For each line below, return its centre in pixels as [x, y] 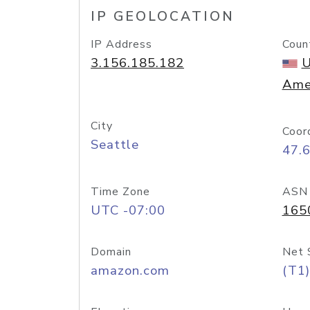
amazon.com [130, 271]
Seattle [115, 145]
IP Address [121, 44]
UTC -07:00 [128, 210]
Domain [111, 252]
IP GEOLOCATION [163, 17]
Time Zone [120, 192]
